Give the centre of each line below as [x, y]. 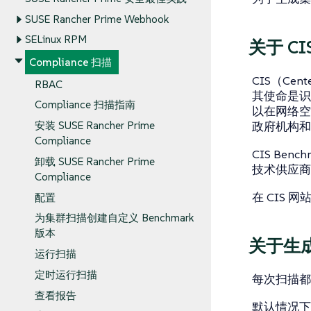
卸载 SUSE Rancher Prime [94, 162]
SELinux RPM [56, 40]
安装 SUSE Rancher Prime [94, 126]
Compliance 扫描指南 [85, 105]
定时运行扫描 [66, 275]
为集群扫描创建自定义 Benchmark [114, 218]
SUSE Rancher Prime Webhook [97, 19]
